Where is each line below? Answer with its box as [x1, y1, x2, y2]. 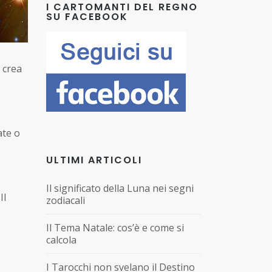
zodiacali [46, 194, 85, 207]
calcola [46, 233, 76, 246]
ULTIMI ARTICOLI [46, 153, 142, 167]
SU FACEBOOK [46, 10, 128, 24]
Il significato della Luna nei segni [46, 182, 194, 195]
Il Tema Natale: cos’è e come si [46, 221, 184, 234]
